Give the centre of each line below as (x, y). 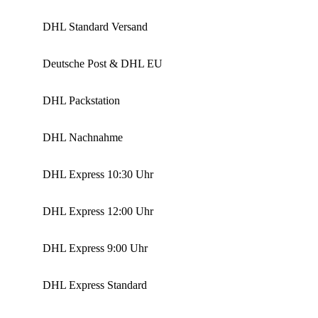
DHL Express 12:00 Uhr (98, 212)
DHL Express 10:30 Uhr (98, 175)
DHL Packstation (81, 101)
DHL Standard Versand (95, 27)
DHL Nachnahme (83, 138)
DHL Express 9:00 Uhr (95, 248)
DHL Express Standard (95, 285)
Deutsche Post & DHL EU (103, 64)
